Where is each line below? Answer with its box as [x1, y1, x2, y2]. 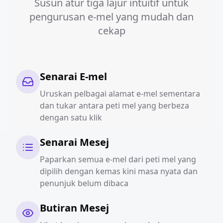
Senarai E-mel [40, 70, 107, 83]
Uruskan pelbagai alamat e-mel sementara [40, 88, 200, 99]
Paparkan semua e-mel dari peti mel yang [40, 154, 196, 165]
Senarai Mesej [40, 135, 109, 149]
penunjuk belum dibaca [40, 178, 128, 189]
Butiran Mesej [40, 201, 109, 215]
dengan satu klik [40, 112, 102, 123]
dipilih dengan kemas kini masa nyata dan [40, 166, 198, 177]
